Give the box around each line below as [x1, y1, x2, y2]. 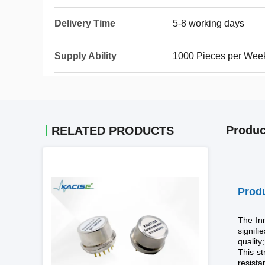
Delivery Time [54, 18, 115, 28]
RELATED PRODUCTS [51, 124, 174, 137]
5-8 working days [173, 18, 244, 28]
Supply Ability [54, 51, 117, 61]
